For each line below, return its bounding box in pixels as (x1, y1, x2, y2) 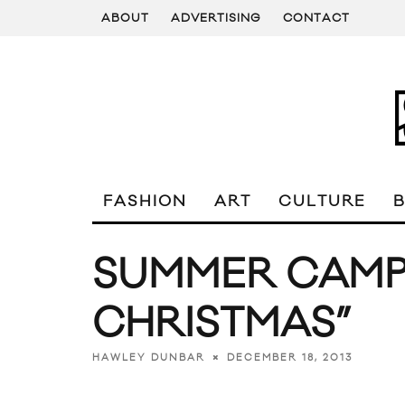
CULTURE (278, 192, 366, 212)
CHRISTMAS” (92, 298, 351, 350)
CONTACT (283, 11, 350, 25)
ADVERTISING (171, 11, 261, 25)
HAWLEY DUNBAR (92, 351, 205, 364)
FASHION (103, 192, 187, 212)
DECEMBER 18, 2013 (227, 351, 353, 364)
